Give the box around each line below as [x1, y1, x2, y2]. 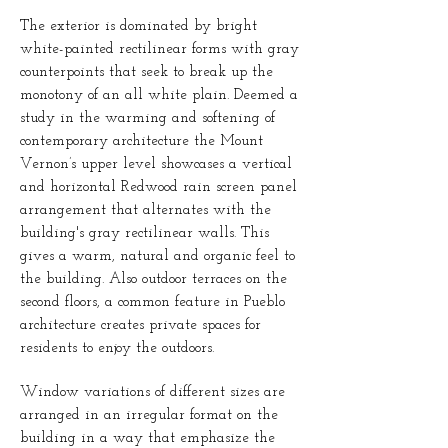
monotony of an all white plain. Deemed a [20, 88, 298, 103]
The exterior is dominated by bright [20, 19, 257, 34]
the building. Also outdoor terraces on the [20, 272, 287, 287]
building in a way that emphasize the [20, 431, 275, 446]
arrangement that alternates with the [20, 203, 271, 218]
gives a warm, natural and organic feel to [20, 249, 295, 264]
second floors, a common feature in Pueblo [20, 295, 285, 310]
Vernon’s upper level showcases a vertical [20, 157, 292, 172]
